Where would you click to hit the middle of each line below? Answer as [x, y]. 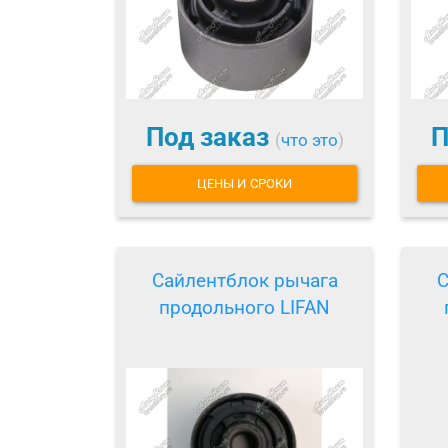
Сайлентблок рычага [244, 280]
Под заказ [210, 137]
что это [309, 140]
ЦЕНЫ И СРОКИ [244, 183]
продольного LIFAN [244, 307]
